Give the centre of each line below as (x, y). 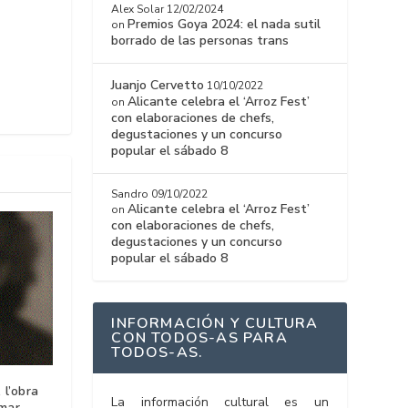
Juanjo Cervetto (158, 86)
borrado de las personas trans (200, 41)
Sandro (130, 194)
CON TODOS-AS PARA (199, 338)
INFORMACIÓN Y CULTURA (215, 324)
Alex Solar (138, 10)
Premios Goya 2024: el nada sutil (224, 25)
